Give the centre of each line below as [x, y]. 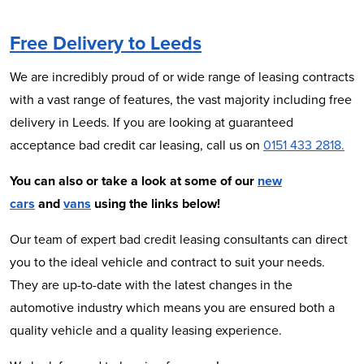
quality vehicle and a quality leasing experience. [146, 331]
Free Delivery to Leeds [106, 43]
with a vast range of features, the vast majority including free [181, 100]
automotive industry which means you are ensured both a [172, 308]
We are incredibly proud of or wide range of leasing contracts [182, 77]
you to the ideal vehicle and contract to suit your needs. [167, 262]
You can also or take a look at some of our [134, 181]
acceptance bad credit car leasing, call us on [136, 145]
